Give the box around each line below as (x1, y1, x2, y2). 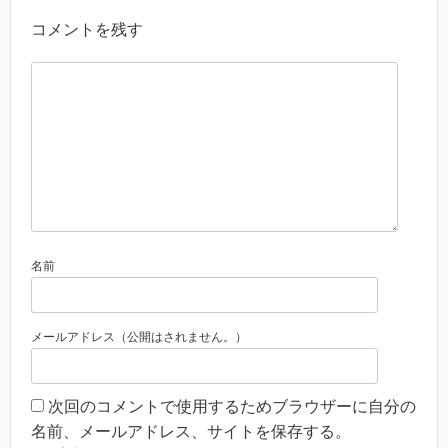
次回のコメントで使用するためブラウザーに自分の (48, 398, 416, 416)
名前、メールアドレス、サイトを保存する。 (31, 423, 351, 441)
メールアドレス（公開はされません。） (31, 330, 247, 345)
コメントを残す (31, 21, 143, 39)
